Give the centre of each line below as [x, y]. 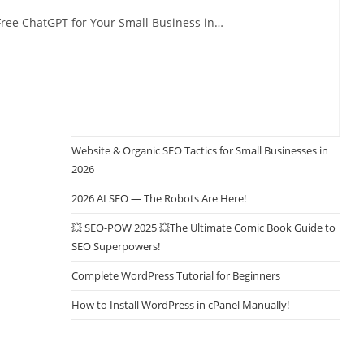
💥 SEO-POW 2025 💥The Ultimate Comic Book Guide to [204, 227]
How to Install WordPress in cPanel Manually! [181, 305]
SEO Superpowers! [116, 246]
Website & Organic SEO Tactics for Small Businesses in [200, 150]
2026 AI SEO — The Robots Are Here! [159, 198]
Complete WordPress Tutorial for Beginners [176, 275]
